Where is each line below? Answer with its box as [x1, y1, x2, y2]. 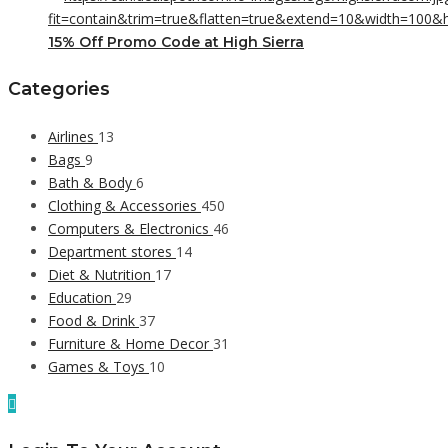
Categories [8, 78, 110, 100]
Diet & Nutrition [48, 264, 155, 284]
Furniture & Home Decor [48, 333, 213, 353]
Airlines [48, 126, 98, 146]
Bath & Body [48, 172, 136, 192]
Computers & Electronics [48, 218, 213, 238]
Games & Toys [48, 356, 149, 376]
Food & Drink [48, 310, 139, 330]
